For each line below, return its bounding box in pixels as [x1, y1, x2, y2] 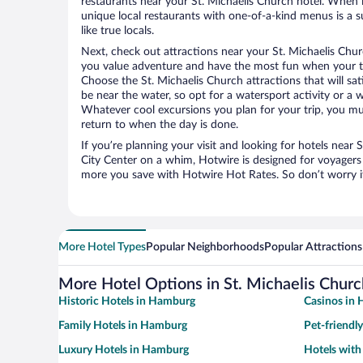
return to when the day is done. [81, 119, 238, 131]
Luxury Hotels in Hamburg [58, 344, 189, 357]
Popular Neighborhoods [146, 241, 264, 254]
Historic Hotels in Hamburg [58, 296, 195, 308]
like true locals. [81, 25, 154, 37]
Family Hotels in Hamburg [58, 320, 187, 332]
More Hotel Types [58, 241, 146, 254]
